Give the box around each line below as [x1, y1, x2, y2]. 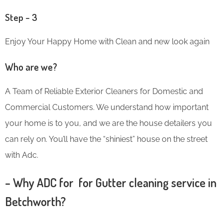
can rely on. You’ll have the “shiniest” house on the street [5, 134, 208, 144]
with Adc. [5, 150, 38, 160]
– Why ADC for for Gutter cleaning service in [5, 174, 217, 190]
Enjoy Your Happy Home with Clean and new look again [5, 36, 210, 46]
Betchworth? [5, 193, 66, 209]
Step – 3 [5, 10, 37, 23]
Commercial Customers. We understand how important [5, 102, 209, 112]
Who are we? [5, 60, 57, 73]
